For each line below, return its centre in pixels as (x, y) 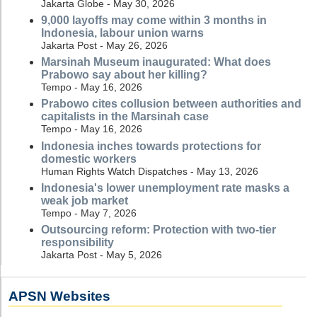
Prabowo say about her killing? (124, 75)
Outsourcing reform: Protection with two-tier (158, 229)
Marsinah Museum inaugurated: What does (156, 62)
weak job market (85, 200)
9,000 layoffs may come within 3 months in (154, 21)
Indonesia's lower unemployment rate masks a (165, 188)
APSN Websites (59, 296)
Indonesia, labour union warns (122, 33)
